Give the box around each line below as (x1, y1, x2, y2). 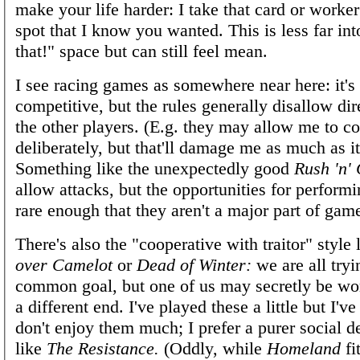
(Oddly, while (159, 337, 267, 358)
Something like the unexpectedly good (15, 157, 294, 178)
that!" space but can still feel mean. (15, 40, 268, 61)
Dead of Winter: (137, 254, 252, 275)
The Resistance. (47, 337, 159, 358)
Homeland (267, 337, 341, 358)
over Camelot (15, 254, 112, 275)
